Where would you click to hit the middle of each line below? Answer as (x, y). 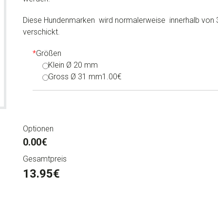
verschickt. (41, 32)
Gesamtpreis (45, 159)
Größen (48, 53)
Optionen (38, 129)
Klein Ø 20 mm (73, 65)
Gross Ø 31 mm (75, 77)
